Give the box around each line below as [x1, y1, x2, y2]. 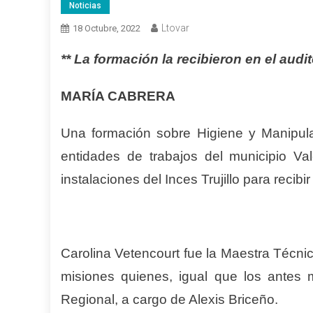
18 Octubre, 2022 [73, 23, 140, 34]
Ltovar [161, 22, 189, 34]
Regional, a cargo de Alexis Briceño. [61, 292, 278, 307]
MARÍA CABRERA [61, 89, 175, 104]
